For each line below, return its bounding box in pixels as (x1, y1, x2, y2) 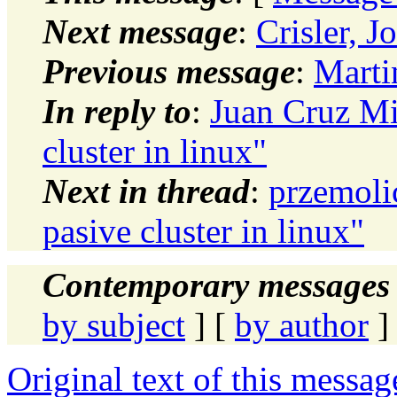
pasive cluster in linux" (43, 211, 364, 250)
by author (235, 305, 369, 344)
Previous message (43, 51, 295, 90)
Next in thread (43, 171, 250, 210)
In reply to (43, 91, 191, 130)
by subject (43, 305, 185, 344)
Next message (43, 12, 237, 51)
